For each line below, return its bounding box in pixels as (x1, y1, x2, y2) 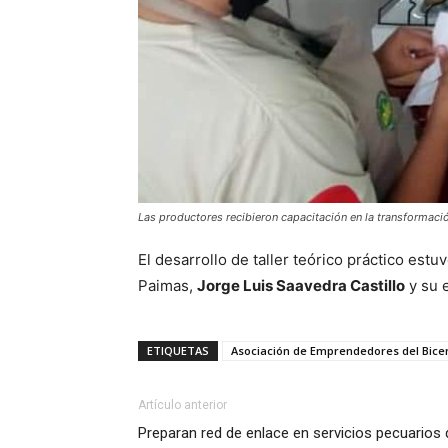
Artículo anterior (138, 397, 227, 412)
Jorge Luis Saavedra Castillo (197, 275, 405, 295)
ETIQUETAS (147, 342, 209, 358)
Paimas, (138, 275, 197, 295)
